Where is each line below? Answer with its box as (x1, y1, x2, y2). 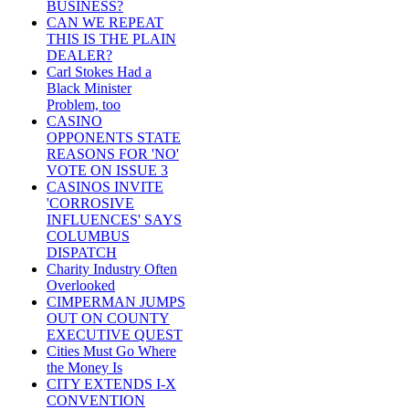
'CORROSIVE (47, 195, 134, 212)
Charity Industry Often (47, 261, 177, 278)
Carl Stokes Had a (47, 64, 152, 80)
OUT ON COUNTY (47, 310, 170, 327)
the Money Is (47, 360, 122, 376)
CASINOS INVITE (47, 179, 163, 195)
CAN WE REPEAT (47, 15, 163, 31)
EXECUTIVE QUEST (47, 327, 183, 343)
